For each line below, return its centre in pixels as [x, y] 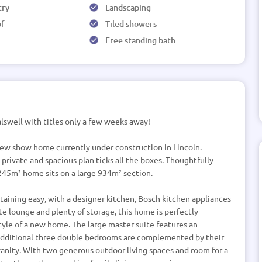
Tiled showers [131, 24]
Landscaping [128, 7]
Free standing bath [140, 40]
